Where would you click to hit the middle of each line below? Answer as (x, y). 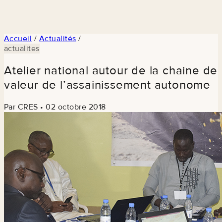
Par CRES (21, 107)
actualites (22, 48)
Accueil (18, 38)
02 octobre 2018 (76, 107)
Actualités (57, 38)
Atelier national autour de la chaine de (111, 70)
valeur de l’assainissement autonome (107, 85)
